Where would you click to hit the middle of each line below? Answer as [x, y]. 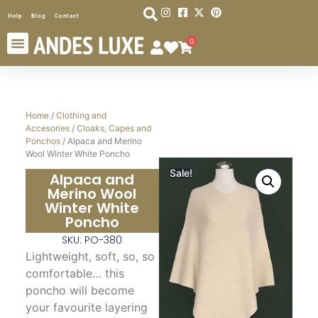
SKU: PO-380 [92, 240]
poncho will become [79, 291]
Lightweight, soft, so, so [90, 257]
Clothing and [81, 116]
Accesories [47, 128]
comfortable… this [75, 274]
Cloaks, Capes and [114, 128]
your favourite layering [86, 308]
